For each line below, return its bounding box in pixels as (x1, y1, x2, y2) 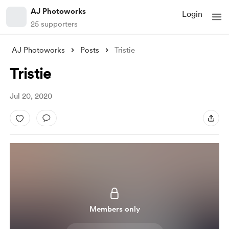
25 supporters (31, 19, 78, 29)
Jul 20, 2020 (9, 91, 52, 101)
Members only (89, 204, 140, 214)
